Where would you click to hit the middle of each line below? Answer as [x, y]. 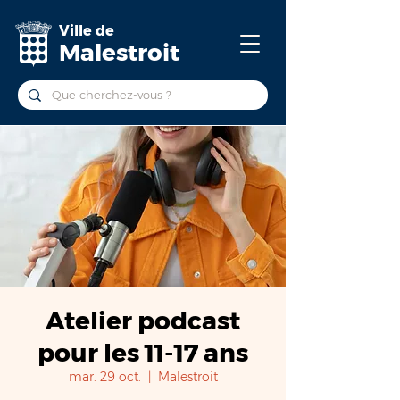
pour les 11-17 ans [143, 353]
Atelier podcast [143, 321]
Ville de [87, 31]
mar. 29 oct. [104, 377]
